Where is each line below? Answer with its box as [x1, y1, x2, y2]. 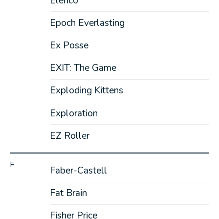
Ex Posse [49, 39, 88, 52]
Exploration [49, 107, 98, 120]
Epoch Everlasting [49, 16, 125, 29]
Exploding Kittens [49, 84, 123, 97]
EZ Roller [49, 129, 89, 142]
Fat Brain [49, 187, 87, 200]
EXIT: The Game [49, 62, 116, 75]
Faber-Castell [49, 164, 107, 177]
